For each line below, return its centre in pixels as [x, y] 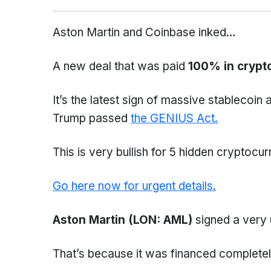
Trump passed [92, 118]
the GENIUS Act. [174, 118]
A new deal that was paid [120, 66]
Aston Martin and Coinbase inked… [144, 32]
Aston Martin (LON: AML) [122, 220]
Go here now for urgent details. [134, 186]
